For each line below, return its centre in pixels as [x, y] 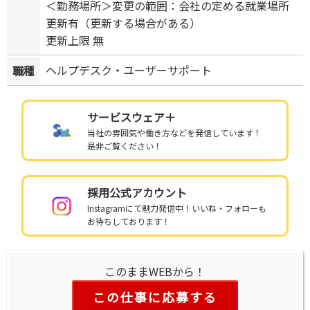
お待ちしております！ [129, 221]
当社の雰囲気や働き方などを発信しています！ [175, 133]
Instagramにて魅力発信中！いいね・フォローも [177, 208]
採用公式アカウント [137, 193]
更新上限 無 [75, 40]
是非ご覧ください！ [125, 146]
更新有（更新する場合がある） [123, 23]
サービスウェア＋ [132, 117]
